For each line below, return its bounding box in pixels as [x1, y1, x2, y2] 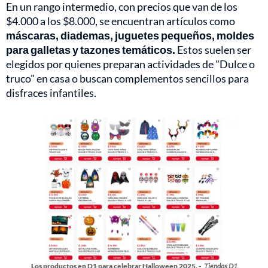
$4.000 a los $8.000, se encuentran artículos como [6, 14, 235, 28]
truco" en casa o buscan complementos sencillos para [6, 72, 249, 86]
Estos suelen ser [175, 43, 251, 57]
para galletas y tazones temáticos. [6, 43, 175, 57]
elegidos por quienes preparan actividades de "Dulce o [6, 57, 255, 71]
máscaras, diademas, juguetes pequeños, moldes [6, 29, 254, 42]
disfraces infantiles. [6, 86, 96, 100]
